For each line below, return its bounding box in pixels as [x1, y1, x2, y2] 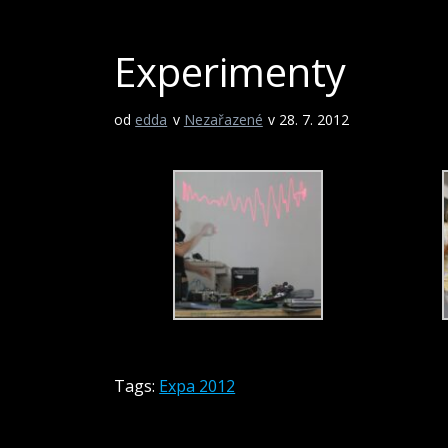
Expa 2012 [159, 375, 236, 398]
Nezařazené [183, 110, 263, 130]
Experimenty [114, 44, 347, 100]
